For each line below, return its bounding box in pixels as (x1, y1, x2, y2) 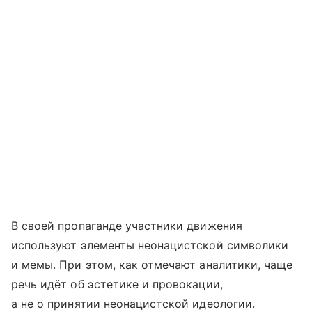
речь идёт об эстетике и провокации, (11, 277, 223, 291)
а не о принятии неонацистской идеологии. (11, 297, 255, 311)
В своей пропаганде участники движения (11, 219, 242, 233)
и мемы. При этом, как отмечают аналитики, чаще (11, 258, 293, 272)
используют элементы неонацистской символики (11, 238, 289, 252)
